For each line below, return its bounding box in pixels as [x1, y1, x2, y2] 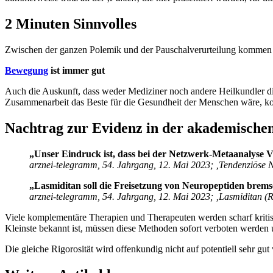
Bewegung [5, 65, 48, 76]
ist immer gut [48, 65, 105, 76]
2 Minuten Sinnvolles [5, 16, 136, 32]
